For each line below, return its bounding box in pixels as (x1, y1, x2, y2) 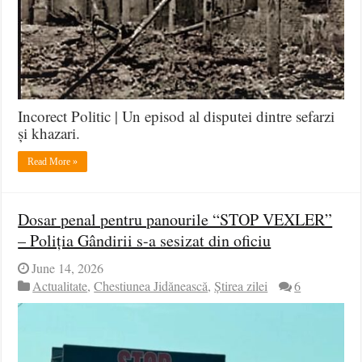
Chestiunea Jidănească (94, 276, 208, 295)
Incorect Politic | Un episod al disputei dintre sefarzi (18, 105, 335, 126)
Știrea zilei (214, 276, 268, 295)
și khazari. (18, 122, 81, 143)
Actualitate (32, 276, 88, 295)
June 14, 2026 (32, 259, 104, 277)
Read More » (27, 155, 78, 167)
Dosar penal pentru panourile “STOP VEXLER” (18, 208, 333, 230)
